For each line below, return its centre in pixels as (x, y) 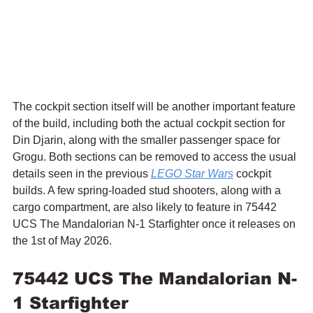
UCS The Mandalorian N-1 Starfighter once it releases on (155, 224)
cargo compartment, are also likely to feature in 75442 (146, 208)
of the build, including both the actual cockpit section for (150, 124)
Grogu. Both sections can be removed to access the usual (156, 157)
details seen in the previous (82, 174)
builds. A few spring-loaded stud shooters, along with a (148, 191)
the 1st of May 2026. (62, 241)
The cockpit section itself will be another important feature (155, 107)
